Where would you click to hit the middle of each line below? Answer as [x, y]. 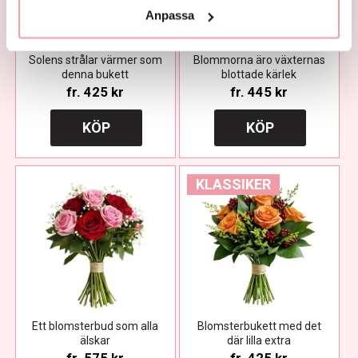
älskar [95, 341]
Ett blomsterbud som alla [95, 326]
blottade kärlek [259, 75]
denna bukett [95, 75]
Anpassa [170, 15]
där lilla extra [259, 341]
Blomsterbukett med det [259, 326]
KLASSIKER [233, 184]
